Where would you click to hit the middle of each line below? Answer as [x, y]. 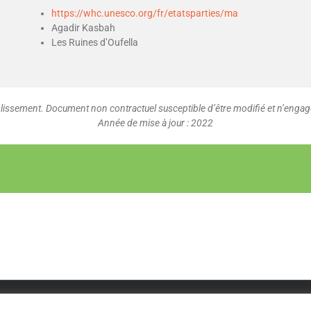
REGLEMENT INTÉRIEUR [176, 299]
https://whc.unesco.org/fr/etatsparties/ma [145, 13]
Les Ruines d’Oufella [95, 42]
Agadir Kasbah [83, 28]
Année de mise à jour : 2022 [155, 123]
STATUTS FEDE [97, 299]
